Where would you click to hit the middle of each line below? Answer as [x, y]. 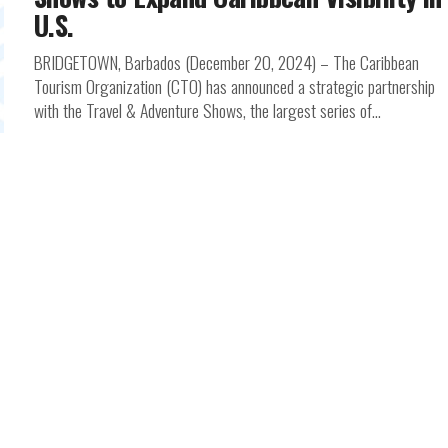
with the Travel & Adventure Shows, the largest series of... [207, 110]
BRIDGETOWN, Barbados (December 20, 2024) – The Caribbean [226, 62]
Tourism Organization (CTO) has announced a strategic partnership [234, 86]
